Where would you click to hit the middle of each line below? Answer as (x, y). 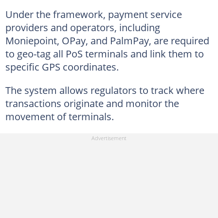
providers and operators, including (82, 27)
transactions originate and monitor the (92, 103)
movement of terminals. (59, 116)
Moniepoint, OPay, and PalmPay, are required (107, 40)
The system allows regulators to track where (105, 90)
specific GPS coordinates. (62, 66)
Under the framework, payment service (93, 14)
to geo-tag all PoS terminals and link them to (104, 53)
